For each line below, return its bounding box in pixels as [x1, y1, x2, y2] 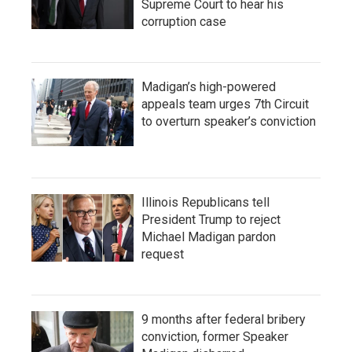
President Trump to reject [141, 212, 280, 227]
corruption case [141, 14, 226, 29]
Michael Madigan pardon [141, 229, 276, 244]
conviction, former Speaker [141, 329, 288, 344]
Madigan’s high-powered [141, 79, 276, 94]
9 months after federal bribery [141, 312, 306, 327]
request [141, 247, 184, 262]
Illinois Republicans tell [141, 195, 269, 210]
